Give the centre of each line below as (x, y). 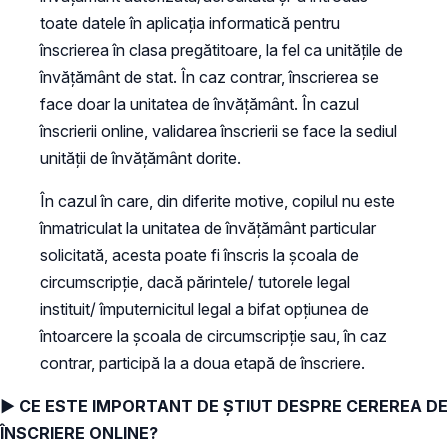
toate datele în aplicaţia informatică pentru (190, 22)
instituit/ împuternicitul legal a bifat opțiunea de (204, 308)
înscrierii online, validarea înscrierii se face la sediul (218, 130)
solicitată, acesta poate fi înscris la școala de (199, 254)
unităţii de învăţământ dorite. (140, 157)
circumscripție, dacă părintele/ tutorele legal (195, 281)
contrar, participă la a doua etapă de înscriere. (202, 362)
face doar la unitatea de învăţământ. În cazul (199, 103)
